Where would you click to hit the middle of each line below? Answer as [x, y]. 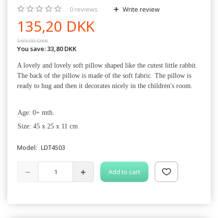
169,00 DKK [33, 40]
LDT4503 [53, 147]
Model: [28, 147]
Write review [140, 9]
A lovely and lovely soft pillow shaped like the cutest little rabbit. [107, 65]
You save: [32, 48]
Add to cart [124, 172]
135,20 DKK [56, 26]
